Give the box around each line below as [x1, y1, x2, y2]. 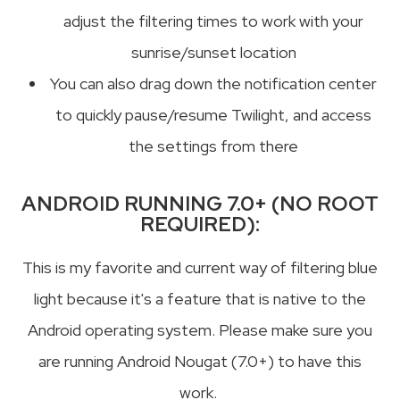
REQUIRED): [140, 209, 260, 237]
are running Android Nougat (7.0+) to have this [38, 350, 362, 371]
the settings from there [129, 135, 298, 156]
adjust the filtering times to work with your [63, 10, 363, 31]
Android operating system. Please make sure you [28, 319, 372, 340]
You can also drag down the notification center [50, 72, 377, 94]
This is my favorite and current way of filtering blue [22, 256, 378, 278]
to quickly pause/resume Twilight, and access [55, 104, 371, 125]
